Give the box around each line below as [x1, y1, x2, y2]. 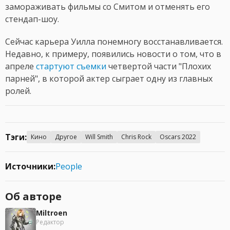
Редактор [36, 218, 64, 227]
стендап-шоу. [5, 13, 59, 25]
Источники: [5, 161, 55, 172]
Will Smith [85, 132, 113, 142]
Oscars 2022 [160, 132, 196, 142]
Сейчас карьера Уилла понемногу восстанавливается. [5, 36, 223, 48]
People [55, 161, 82, 172]
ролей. [5, 85, 31, 97]
